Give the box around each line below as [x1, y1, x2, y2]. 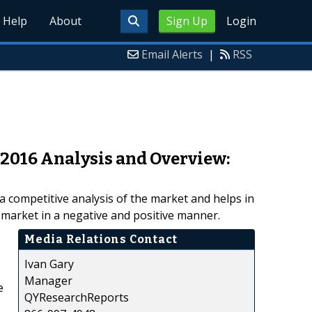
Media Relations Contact [24, 232, 178, 246]
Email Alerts [141, 47, 203, 62]
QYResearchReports [24, 289, 129, 305]
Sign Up [166, 13, 208, 29]
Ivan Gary [24, 256, 74, 272]
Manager [24, 272, 72, 288]
